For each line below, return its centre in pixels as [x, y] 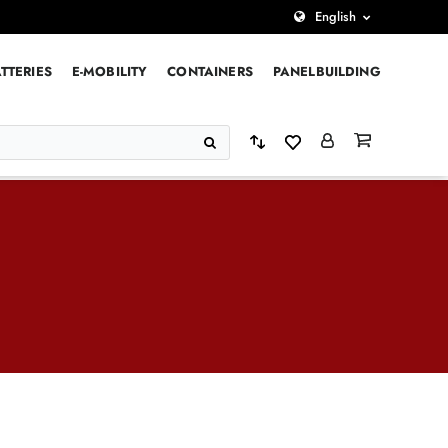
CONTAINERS [210, 71]
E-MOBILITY [109, 71]
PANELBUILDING [326, 71]
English [335, 16]
